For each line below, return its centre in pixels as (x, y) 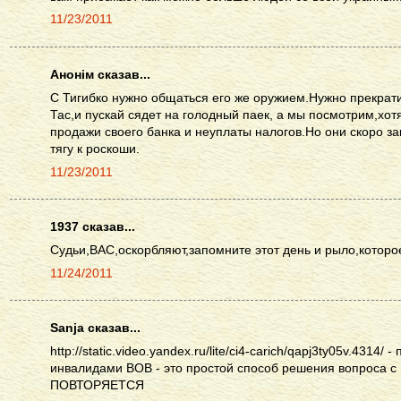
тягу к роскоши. (95, 149)
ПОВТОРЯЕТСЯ (97, 385)
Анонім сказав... (100, 74)
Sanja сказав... (95, 328)
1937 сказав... (93, 226)
